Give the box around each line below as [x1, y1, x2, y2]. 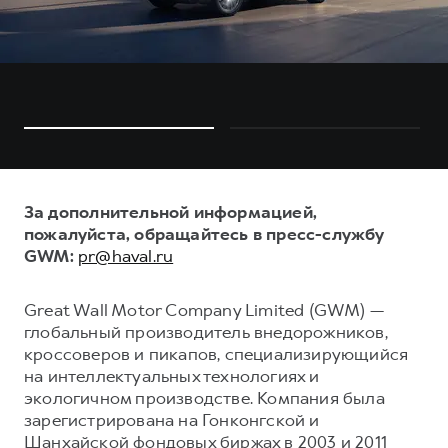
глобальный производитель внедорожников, [24, 320, 388, 343]
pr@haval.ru [78, 244, 174, 267]
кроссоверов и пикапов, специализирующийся [24, 342, 409, 365]
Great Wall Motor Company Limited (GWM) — [24, 298, 385, 321]
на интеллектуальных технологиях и [24, 364, 320, 387]
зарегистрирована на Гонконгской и [24, 408, 320, 431]
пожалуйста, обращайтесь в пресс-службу [24, 222, 384, 245]
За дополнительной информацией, [24, 200, 317, 223]
